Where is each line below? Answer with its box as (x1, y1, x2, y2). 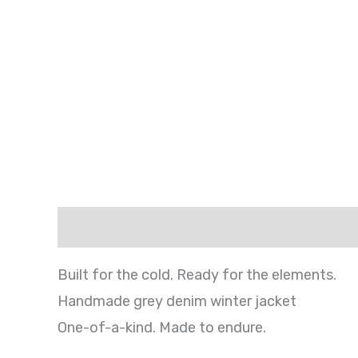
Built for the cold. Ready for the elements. (58, 265, 336, 284)
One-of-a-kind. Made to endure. (58, 318, 266, 336)
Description (58, 217, 140, 236)
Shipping (157, 217, 219, 236)
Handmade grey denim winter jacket (58, 292, 296, 310)
